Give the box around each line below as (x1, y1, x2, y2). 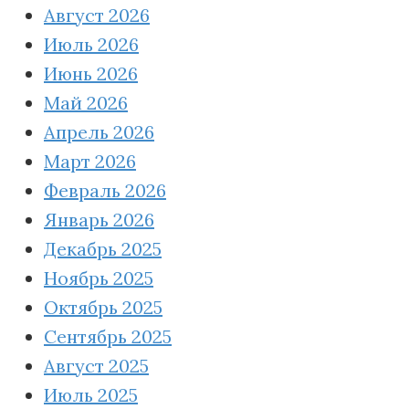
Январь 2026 (44, 207, 154, 231)
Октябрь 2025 (44, 295, 163, 319)
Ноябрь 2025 (44, 266, 153, 289)
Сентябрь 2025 (44, 324, 172, 348)
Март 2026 (44, 149, 136, 173)
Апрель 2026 (44, 120, 154, 143)
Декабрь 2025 (44, 236, 162, 260)
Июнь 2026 (44, 61, 138, 85)
